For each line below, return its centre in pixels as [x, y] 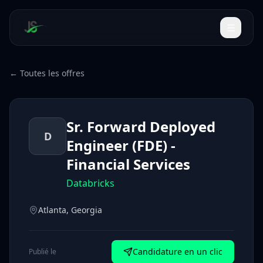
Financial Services [128, 164]
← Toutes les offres [47, 73]
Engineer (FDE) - [121, 145]
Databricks [90, 183]
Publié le [43, 252]
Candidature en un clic [178, 252]
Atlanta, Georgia [70, 210]
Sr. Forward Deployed [141, 127]
